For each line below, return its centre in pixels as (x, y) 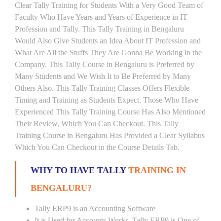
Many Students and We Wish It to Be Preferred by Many (103, 76)
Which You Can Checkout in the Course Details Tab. (97, 147)
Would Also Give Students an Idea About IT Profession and (108, 41)
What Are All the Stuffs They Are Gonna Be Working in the (108, 53)
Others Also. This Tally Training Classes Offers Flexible (102, 88)
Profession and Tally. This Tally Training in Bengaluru (99, 29)
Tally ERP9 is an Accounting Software (95, 208)
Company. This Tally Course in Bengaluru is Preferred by (105, 64)
